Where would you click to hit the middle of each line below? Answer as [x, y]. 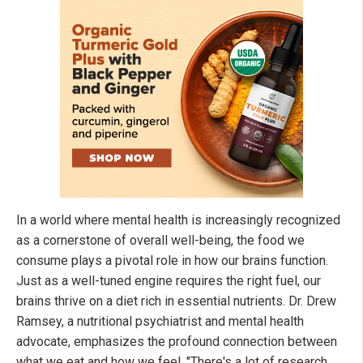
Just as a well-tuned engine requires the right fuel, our [169, 281]
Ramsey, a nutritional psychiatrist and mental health [160, 322]
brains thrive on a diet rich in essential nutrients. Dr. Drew [176, 301]
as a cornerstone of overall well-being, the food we [160, 241]
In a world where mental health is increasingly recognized [178, 220]
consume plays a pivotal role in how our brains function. [172, 261]
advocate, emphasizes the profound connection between [177, 342]
